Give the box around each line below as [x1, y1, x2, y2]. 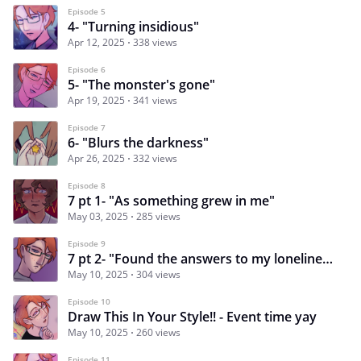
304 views [136, 267, 180, 281]
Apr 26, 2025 [68, 151, 125, 165]
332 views [133, 151, 177, 165]
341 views [133, 93, 177, 107]
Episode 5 [68, 5, 106, 17]
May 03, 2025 [68, 209, 128, 223]
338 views [133, 35, 177, 49]
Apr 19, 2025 [68, 93, 125, 107]
